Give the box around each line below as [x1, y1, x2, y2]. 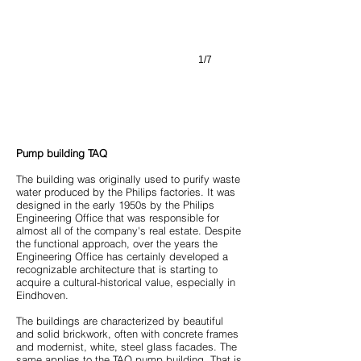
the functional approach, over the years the [16, 237, 218, 250]
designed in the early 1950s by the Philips [16, 198, 214, 211]
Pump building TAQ [16, 147, 107, 160]
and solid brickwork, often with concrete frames [16, 327, 239, 340]
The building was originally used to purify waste [16, 172, 240, 185]
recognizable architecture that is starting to [16, 263, 218, 276]
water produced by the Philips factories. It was [16, 185, 235, 198]
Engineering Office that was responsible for [16, 211, 219, 224]
